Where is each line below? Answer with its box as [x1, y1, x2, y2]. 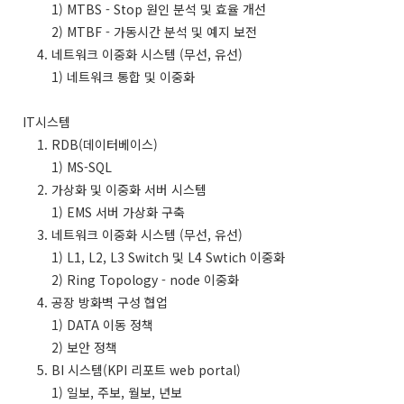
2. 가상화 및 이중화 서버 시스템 [23, 180, 207, 199]
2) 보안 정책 [23, 338, 117, 357]
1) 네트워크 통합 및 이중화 [23, 68, 195, 87]
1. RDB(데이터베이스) [23, 135, 158, 154]
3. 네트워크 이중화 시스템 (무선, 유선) [23, 225, 243, 244]
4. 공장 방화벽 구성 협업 [23, 293, 168, 312]
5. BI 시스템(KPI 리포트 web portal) [23, 361, 241, 380]
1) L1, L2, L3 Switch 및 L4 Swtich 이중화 [23, 248, 285, 267]
